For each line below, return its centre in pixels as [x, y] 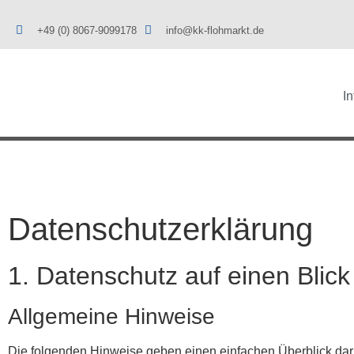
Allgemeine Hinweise [111, 316]
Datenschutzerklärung [160, 229]
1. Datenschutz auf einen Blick [179, 276]
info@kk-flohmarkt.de [215, 30]
